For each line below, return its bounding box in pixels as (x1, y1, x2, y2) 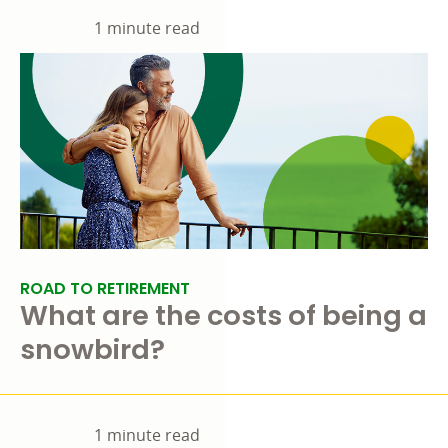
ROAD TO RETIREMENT (20, 277, 190, 301)
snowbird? (20, 330, 165, 370)
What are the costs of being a (20, 296, 427, 336)
